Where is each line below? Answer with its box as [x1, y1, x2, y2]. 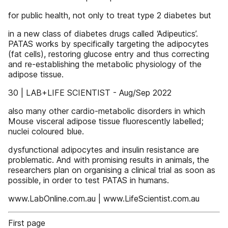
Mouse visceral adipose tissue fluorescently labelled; [8, 116, 204, 126]
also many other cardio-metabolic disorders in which [8, 106, 205, 116]
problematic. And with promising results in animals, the [8, 155, 209, 165]
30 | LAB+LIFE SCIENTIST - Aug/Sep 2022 [8, 88, 172, 98]
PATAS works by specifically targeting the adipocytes [8, 39, 209, 49]
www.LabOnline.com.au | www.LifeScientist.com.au [8, 193, 199, 204]
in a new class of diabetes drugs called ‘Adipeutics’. [8, 28, 198, 39]
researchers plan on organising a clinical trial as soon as [8, 165, 215, 175]
